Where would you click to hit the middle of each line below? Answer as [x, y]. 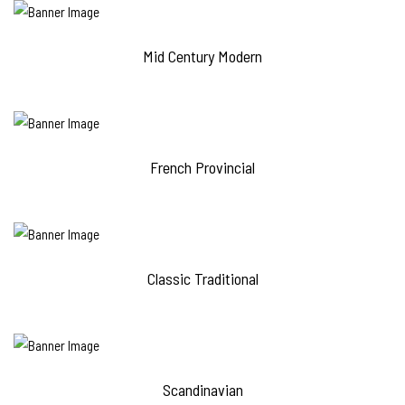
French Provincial [202, 168]
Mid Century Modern [202, 57]
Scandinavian [202, 390]
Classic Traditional [202, 279]
